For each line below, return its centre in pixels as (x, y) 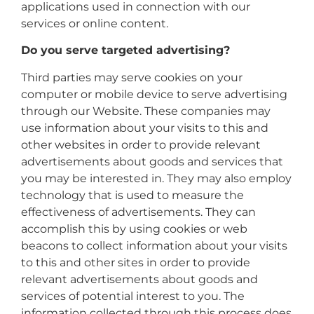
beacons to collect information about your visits (154, 245)
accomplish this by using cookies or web (134, 228)
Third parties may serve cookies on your (132, 77)
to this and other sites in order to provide (136, 262)
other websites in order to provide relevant (141, 144)
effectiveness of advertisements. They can (138, 212)
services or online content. (95, 23)
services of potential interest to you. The (133, 296)
